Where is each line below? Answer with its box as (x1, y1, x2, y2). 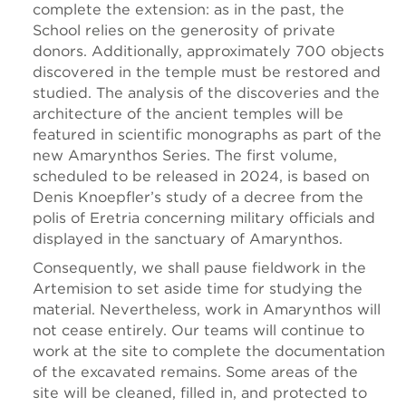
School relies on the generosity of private (33, 21, 335, 39)
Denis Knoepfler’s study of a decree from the (33, 188, 363, 206)
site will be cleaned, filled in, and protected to (33, 383, 367, 401)
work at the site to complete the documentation (33, 342, 385, 360)
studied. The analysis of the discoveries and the (33, 83, 380, 101)
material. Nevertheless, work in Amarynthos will (33, 300, 381, 318)
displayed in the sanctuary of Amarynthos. (33, 229, 343, 247)
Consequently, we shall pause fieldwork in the (33, 258, 366, 276)
